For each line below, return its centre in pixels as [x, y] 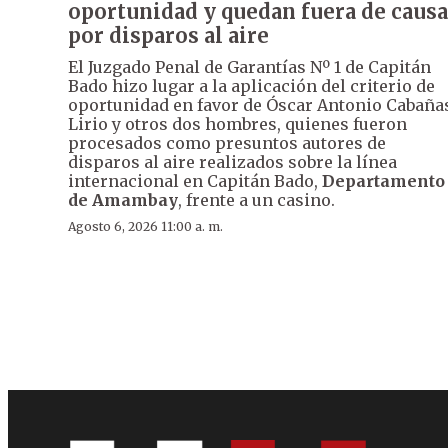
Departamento [383, 180]
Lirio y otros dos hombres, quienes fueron [237, 123]
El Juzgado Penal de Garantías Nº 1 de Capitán [249, 66]
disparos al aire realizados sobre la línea [232, 161]
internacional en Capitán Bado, [195, 180]
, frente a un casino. [256, 199]
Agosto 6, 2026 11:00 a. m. [145, 226]
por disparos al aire [168, 35]
